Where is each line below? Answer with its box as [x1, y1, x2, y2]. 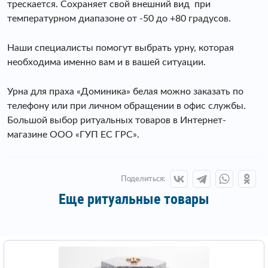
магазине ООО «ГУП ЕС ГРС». [7, 130, 139, 140]
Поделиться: [120, 175, 165, 183]
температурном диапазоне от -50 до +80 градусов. [7, 14, 231, 24]
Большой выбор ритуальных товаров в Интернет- [7, 115, 226, 126]
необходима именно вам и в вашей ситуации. [7, 57, 206, 68]
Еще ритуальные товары [59, 191, 209, 208]
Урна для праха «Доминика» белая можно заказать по [7, 87, 243, 97]
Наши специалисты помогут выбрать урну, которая [7, 43, 234, 53]
